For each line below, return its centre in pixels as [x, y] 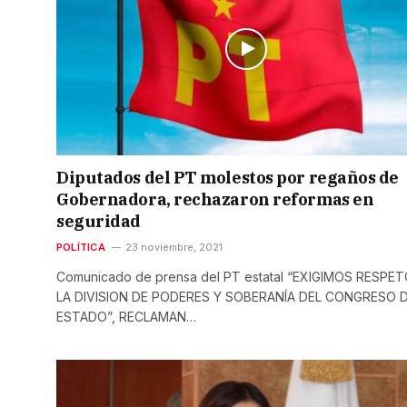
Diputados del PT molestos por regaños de [228, 178]
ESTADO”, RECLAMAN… [126, 317]
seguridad [99, 222]
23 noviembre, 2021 [174, 248]
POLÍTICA [81, 248]
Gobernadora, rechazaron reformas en [215, 200]
